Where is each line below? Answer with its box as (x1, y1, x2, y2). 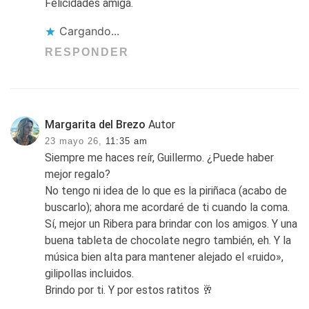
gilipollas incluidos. (45, 266, 134, 280)
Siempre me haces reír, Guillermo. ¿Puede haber (45, 150, 275, 164)
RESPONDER (45, 46, 130, 58)
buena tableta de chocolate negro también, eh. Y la (45, 233, 292, 247)
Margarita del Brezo (45, 117, 146, 131)
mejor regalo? (45, 167, 111, 181)
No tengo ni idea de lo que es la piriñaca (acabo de (45, 183, 288, 197)
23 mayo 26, (45, 135, 103, 146)
